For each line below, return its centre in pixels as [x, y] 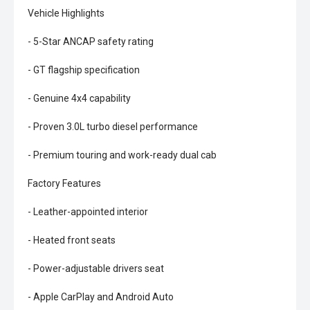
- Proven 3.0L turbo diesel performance [113, 127]
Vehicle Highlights [66, 13]
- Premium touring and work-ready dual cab [122, 155]
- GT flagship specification [84, 70]
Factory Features [64, 183]
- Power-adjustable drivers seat [96, 268]
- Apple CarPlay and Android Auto [101, 297]
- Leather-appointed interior [88, 212]
